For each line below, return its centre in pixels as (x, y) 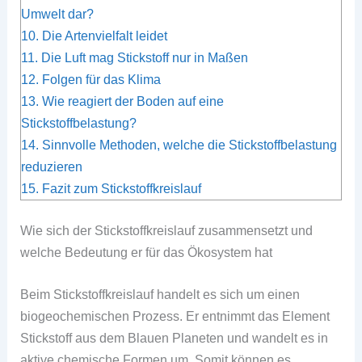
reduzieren (52, 166)
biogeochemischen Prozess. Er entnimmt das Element (175, 316)
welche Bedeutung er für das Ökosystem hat (147, 253)
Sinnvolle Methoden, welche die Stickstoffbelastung (190, 144)
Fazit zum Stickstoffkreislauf (122, 188)
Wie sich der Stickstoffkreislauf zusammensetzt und (167, 231)
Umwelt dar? (58, 13)
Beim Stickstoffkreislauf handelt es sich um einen (160, 294)
